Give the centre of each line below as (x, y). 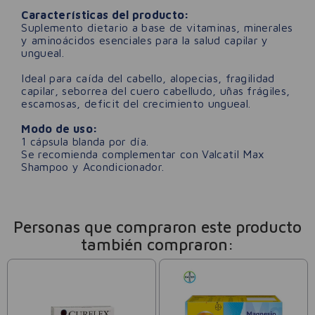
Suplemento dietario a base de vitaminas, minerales (157, 27)
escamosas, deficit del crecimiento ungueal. (136, 103)
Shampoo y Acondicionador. (93, 166)
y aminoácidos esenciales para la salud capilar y (145, 40)
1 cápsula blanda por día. (85, 141)
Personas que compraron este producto (157, 226)
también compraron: (157, 244)
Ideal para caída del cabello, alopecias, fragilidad (148, 78)
